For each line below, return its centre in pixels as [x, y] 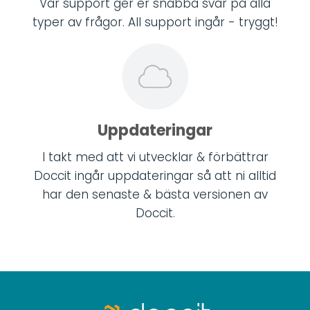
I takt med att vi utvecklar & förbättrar [155, 157]
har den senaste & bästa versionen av [155, 194]
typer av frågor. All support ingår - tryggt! [155, 22]
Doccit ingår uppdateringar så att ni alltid [155, 175]
